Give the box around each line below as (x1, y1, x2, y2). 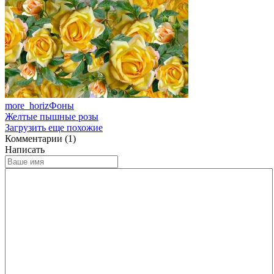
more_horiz (5, 100, 49, 111)
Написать (5, 144, 45, 155)
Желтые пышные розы (5, 111, 98, 122)
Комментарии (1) (5, 133, 76, 144)
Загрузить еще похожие (5, 122, 103, 133)
